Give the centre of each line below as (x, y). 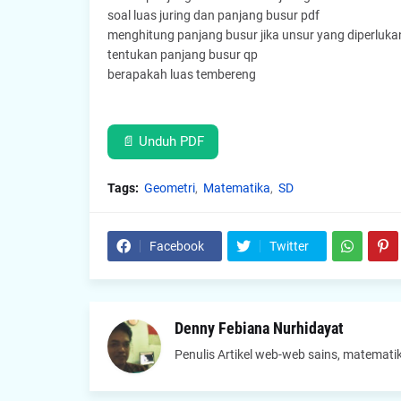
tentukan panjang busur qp (182, 55)
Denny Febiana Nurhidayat (259, 328)
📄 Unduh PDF (162, 141)
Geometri (169, 188)
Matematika (236, 188)
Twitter (289, 246)
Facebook (176, 246)
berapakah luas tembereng (181, 74)
